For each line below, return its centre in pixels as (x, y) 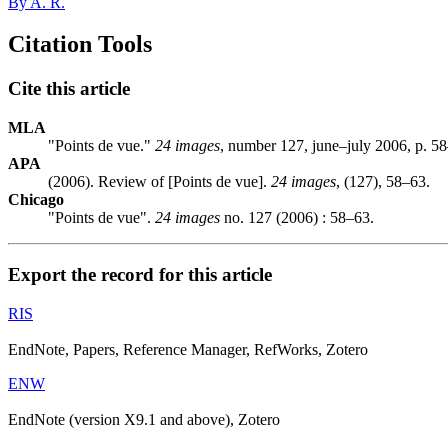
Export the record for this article (140, 274)
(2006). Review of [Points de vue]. (159, 182)
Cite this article (69, 89)
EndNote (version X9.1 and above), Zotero (144, 419)
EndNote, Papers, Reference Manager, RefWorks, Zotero (188, 349)
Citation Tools (80, 44)
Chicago (36, 200)
